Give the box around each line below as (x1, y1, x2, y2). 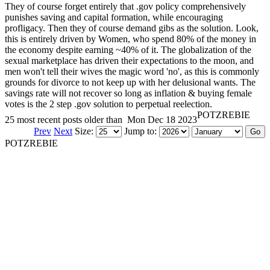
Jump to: (124, 126, 159, 137)
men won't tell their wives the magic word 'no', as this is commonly (5, 66, 259, 77)
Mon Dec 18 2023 (125, 115, 197, 125)
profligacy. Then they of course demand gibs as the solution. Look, (5, 23, 259, 34)
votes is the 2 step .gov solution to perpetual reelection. (5, 99, 212, 110)
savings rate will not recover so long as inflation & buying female (5, 88, 252, 99)
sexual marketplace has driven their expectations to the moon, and (5, 55, 254, 66)
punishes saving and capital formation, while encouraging (5, 12, 223, 23)
